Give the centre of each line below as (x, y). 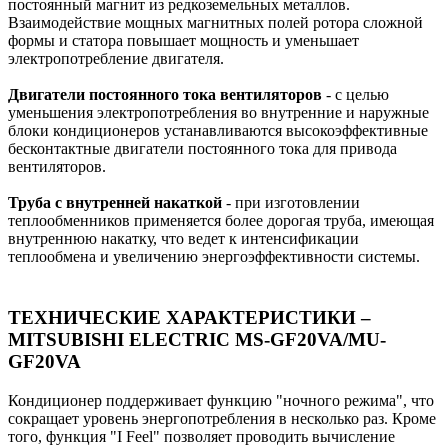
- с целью (355, 95)
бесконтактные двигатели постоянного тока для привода (202, 149)
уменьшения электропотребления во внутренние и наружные (218, 113)
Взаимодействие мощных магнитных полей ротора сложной (215, 23)
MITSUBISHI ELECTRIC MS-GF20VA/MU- (197, 339)
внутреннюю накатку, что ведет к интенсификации (183, 239)
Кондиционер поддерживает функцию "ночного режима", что (221, 400)
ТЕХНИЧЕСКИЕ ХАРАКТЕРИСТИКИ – (189, 317)
